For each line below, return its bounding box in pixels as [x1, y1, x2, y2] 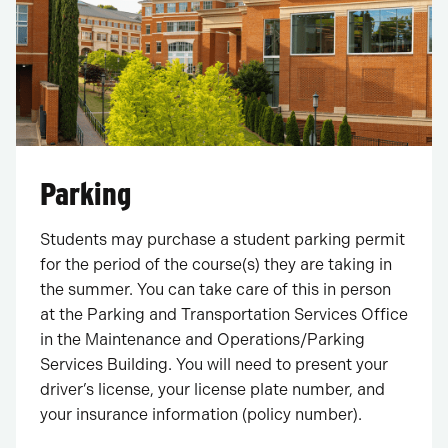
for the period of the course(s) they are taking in [40, 255, 392, 275]
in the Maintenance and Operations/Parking [40, 330, 365, 350]
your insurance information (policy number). [40, 405, 362, 425]
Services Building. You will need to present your [40, 355, 388, 375]
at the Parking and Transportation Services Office [40, 305, 408, 325]
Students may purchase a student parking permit [40, 230, 405, 250]
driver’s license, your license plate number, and [40, 380, 385, 400]
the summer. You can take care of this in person [40, 280, 391, 300]
